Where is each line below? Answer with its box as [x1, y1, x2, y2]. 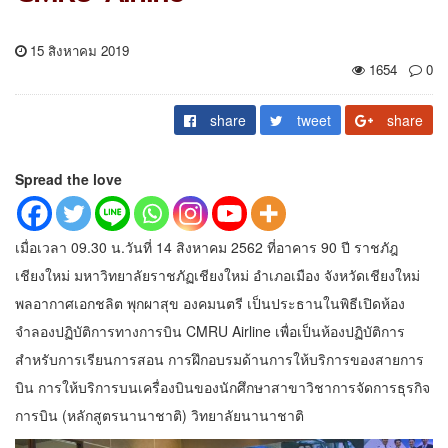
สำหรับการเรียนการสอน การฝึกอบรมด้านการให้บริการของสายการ [15, 348, 424, 369]
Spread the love [15, 168, 122, 189]
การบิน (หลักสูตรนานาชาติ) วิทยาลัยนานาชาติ [15, 404, 304, 425]
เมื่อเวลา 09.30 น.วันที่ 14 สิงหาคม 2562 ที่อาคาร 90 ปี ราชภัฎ [15, 236, 398, 257]
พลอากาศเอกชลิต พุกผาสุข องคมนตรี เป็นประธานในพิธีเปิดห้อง [15, 292, 405, 313]
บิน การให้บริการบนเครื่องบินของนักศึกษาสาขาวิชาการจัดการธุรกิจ [15, 376, 430, 397]
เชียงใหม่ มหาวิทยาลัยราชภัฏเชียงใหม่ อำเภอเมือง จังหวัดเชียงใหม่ [15, 264, 420, 285]
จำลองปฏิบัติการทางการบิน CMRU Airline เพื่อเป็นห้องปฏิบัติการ [15, 320, 405, 341]
